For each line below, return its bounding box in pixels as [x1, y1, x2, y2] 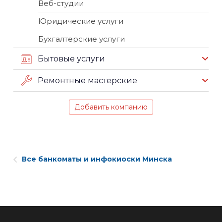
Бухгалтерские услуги [38, 34, 125, 44]
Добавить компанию [74, 103, 148, 112]
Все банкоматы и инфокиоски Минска [22, 155, 172, 164]
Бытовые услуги [38, 54, 105, 64]
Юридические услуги [38, 16, 123, 26]
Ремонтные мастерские [38, 76, 137, 86]
